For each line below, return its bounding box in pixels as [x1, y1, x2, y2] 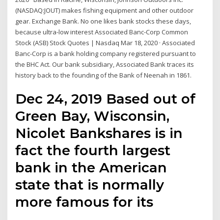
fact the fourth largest [15, 142, 171, 159]
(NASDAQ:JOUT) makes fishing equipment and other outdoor [15, 5, 194, 15]
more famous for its [15, 193, 158, 211]
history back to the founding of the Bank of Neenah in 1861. [15, 70, 192, 80]
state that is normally [15, 176, 165, 193]
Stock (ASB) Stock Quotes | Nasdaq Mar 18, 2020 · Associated [15, 38, 195, 47]
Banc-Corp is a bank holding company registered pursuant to [15, 49, 196, 58]
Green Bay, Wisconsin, [15, 108, 170, 125]
